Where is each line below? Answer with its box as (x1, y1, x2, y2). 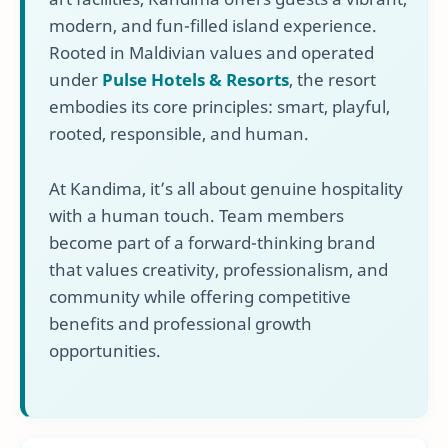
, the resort (289, 67, 376, 91)
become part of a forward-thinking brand (49, 231, 375, 255)
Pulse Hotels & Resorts (102, 67, 289, 91)
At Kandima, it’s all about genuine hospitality (49, 177, 403, 201)
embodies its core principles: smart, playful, (49, 94, 390, 118)
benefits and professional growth (49, 312, 312, 336)
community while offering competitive (49, 285, 351, 309)
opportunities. (49, 339, 161, 363)
